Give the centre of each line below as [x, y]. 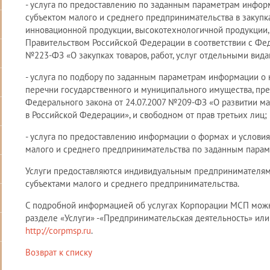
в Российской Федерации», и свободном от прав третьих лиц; [146, 115]
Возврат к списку [59, 252]
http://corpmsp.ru [58, 231]
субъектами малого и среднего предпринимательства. [132, 184]
